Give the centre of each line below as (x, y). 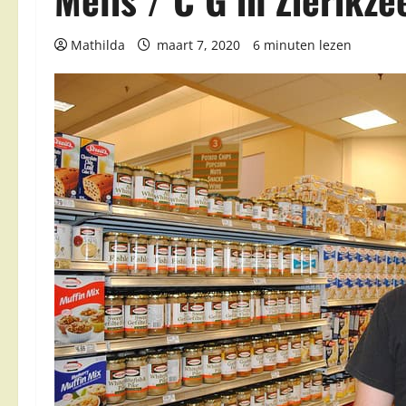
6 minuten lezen (302, 45)
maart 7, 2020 (198, 45)
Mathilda (98, 45)
